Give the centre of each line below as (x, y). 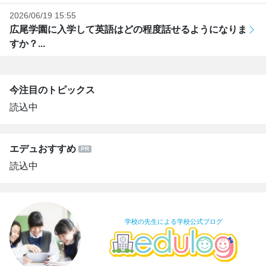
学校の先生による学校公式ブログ (173, 221)
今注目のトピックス (52, 90)
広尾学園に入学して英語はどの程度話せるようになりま (128, 29)
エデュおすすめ (43, 149)
